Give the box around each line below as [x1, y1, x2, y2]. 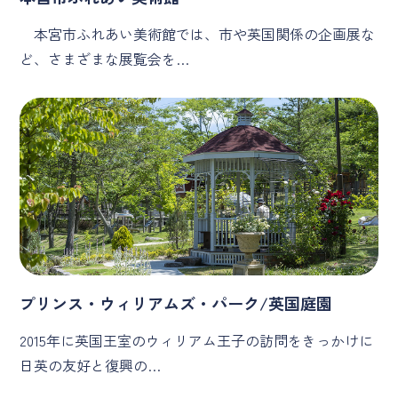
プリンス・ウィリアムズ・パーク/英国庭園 [20, 291, 333, 314]
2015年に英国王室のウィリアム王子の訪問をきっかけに [20, 329, 374, 351]
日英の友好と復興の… [20, 354, 162, 376]
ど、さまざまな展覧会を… [20, 47, 190, 69]
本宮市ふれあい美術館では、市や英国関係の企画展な [20, 22, 376, 44]
